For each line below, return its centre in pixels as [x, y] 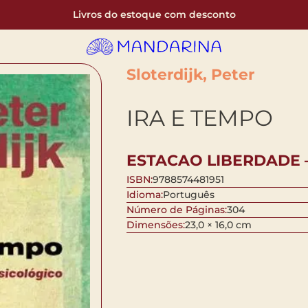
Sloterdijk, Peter [190, 75]
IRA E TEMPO [199, 118]
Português [188, 195]
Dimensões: [155, 225]
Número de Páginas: [176, 210]
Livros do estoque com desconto [154, 14]
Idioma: [144, 195]
